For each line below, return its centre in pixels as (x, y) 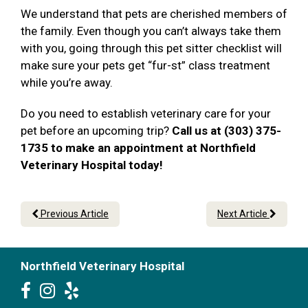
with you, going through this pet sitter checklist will (151, 48)
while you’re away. (68, 83)
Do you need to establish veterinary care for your (146, 114)
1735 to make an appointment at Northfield (138, 148)
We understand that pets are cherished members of (154, 14)
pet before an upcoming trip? (96, 131)
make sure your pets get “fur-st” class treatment (145, 66)
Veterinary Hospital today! (92, 165)
